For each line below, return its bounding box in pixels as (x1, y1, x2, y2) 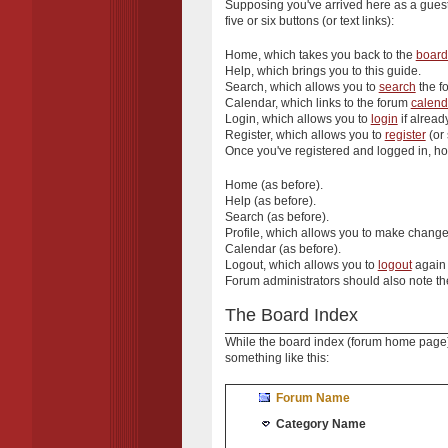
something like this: (224, 350, 329, 365)
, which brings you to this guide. (250, 64, 421, 79)
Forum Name (275, 390, 350, 405)
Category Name (275, 416, 366, 431)
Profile (224, 226, 260, 241)
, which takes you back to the (257, 48, 416, 63)
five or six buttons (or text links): (224, 14, 394, 29)
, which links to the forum (274, 96, 411, 111)
